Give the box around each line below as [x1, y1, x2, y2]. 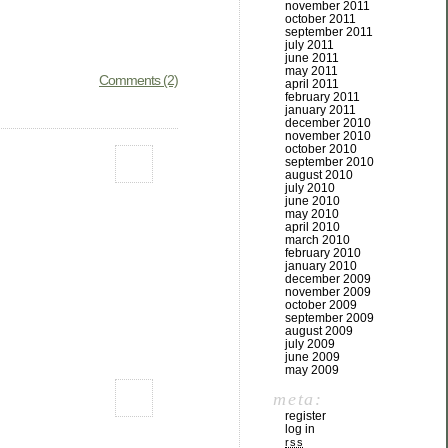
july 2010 [285, 181, 335, 195]
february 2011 [285, 90, 360, 104]
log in [285, 422, 315, 436]
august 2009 [285, 324, 353, 338]
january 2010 [285, 259, 357, 273]
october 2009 [285, 298, 357, 312]
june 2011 [285, 51, 339, 65]
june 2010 [285, 194, 340, 208]
